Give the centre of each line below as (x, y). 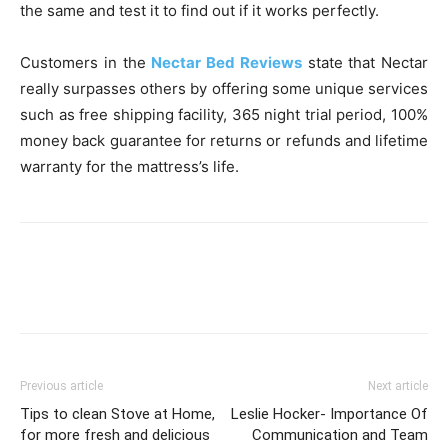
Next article (398, 386)
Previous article (61, 386)
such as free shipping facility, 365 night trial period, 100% (224, 114)
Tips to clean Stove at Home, (117, 414)
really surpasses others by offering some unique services (224, 88)
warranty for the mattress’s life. (129, 166)
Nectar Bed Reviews (226, 62)
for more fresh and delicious (115, 435)
